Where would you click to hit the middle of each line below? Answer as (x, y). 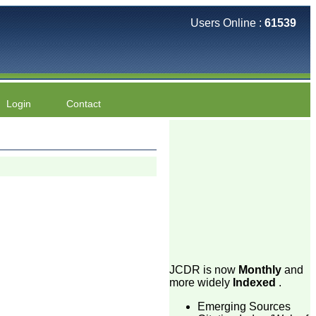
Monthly (260, 270)
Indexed (254, 282)
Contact (83, 104)
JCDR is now (204, 270)
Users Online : (227, 23)
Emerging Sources (244, 306)
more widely (201, 282)
